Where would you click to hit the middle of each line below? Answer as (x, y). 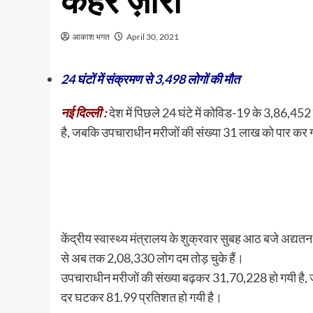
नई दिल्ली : (84, 112)
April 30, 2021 (153, 37)
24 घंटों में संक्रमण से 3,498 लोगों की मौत (150, 79)
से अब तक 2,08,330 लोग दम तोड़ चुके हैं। (152, 258)
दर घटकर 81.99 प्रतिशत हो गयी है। (141, 297)
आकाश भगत (91, 37)
